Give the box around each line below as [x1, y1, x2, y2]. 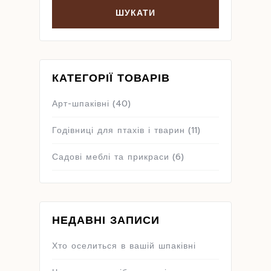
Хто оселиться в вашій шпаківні [52, 239, 196, 252]
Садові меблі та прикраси [52, 150, 169, 163]
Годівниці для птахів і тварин [52, 123, 185, 137]
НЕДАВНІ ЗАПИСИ [52, 211, 160, 229]
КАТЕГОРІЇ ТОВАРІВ [52, 69, 170, 87]
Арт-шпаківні [52, 97, 109, 110]
